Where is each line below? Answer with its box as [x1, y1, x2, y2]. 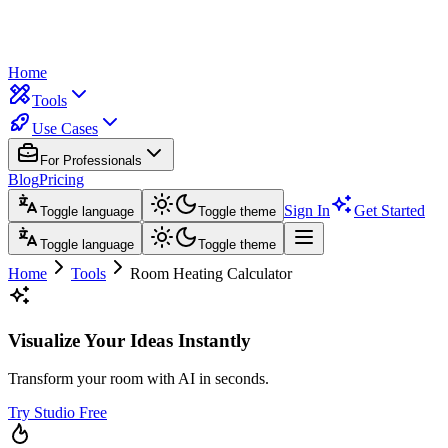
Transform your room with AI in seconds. [8, 370, 269, 388]
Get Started [354, 202, 425, 219]
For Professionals [40, 153, 142, 168]
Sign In [284, 202, 330, 219]
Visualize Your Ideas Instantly [8, 329, 251, 351]
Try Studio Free [8, 404, 107, 422]
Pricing [39, 171, 84, 188]
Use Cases [32, 120, 98, 137]
